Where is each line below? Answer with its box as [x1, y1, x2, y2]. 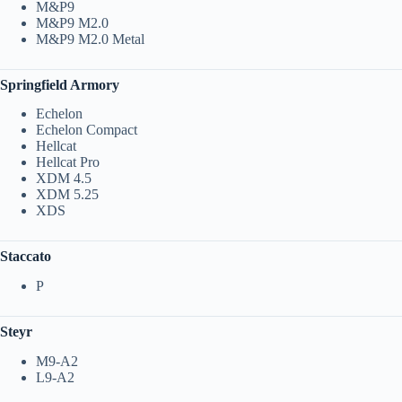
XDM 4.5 [36, 170, 92, 187]
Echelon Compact [36, 122, 137, 138]
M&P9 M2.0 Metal [36, 31, 144, 47]
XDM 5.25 [36, 187, 99, 203]
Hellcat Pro [36, 154, 100, 170]
